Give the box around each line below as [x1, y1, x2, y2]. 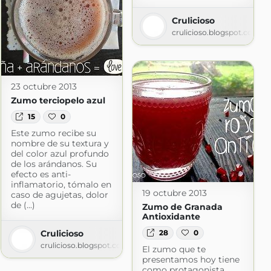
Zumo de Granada [142, 201, 223, 212]
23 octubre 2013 [10, 80, 77, 92]
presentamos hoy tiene [142, 253, 240, 265]
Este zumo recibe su [10, 128, 96, 139]
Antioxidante [142, 211, 200, 222]
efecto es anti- [10, 169, 71, 180]
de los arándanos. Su [10, 158, 97, 170]
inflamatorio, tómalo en [10, 179, 111, 191]
